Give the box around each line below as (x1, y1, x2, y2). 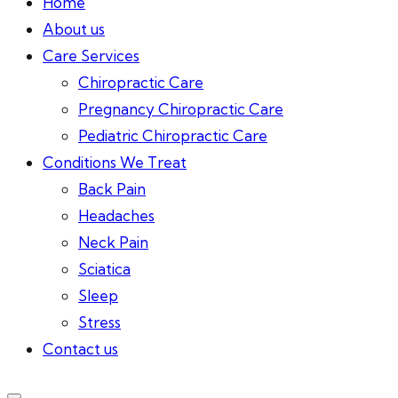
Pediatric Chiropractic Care (78, 126, 267, 145)
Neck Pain (78, 233, 148, 251)
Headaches (78, 206, 155, 225)
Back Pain (78, 179, 146, 198)
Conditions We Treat (43, 153, 187, 171)
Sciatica (78, 259, 131, 278)
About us (43, 20, 105, 38)
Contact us (43, 339, 118, 358)
